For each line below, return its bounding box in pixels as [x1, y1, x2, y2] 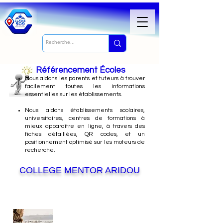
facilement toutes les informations [25, 83, 145, 90]
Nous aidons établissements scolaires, [25, 107, 145, 113]
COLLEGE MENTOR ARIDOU [19, 165, 140, 175]
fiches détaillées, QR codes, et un [25, 131, 145, 137]
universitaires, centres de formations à [25, 115, 145, 121]
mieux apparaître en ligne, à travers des [25, 123, 145, 129]
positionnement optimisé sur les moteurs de [25, 139, 145, 145]
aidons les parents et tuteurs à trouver [40, 75, 145, 82]
